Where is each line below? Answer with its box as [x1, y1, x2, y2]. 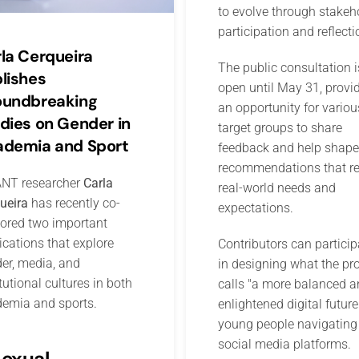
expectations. [217, 200, 293, 216]
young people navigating [217, 317, 357, 333]
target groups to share [217, 120, 342, 136]
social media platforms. [217, 337, 351, 353]
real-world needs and [217, 180, 336, 196]
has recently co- [27, 196, 120, 212]
